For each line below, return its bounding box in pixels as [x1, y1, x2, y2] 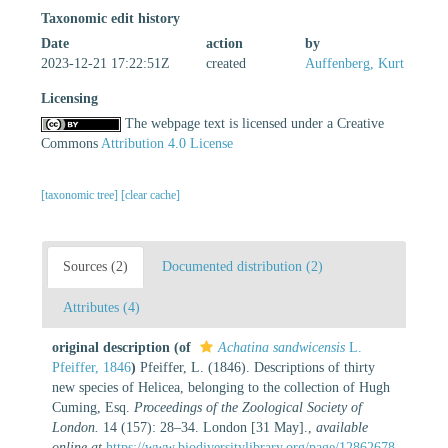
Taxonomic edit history [41, 10, 180, 26]
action [206, 35, 243, 51]
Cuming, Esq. [52, 399, 134, 415]
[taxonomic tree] [41, 187, 121, 202]
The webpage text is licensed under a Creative [121, 115, 384, 131]
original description [52, 339, 170, 355]
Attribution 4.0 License [101, 135, 233, 151]
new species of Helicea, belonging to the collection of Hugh [52, 379, 390, 395]
